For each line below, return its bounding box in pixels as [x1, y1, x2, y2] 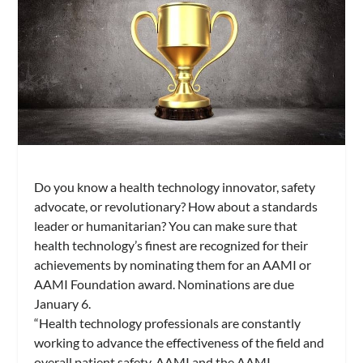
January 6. [34, 295, 92, 311]
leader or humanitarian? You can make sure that [34, 217, 298, 233]
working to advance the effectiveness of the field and [34, 334, 325, 350]
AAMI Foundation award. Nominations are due [34, 275, 295, 292]
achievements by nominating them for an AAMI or [34, 256, 312, 272]
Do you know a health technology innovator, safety [34, 178, 316, 194]
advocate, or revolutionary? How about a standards [34, 198, 318, 214]
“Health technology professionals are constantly [34, 314, 301, 331]
